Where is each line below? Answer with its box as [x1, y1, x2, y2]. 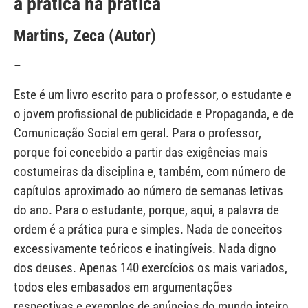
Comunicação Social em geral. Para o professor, [14, 125, 261, 142]
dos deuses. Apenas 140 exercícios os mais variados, [14, 260, 287, 276]
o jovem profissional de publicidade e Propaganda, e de [14, 106, 294, 122]
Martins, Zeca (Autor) [14, 25, 156, 45]
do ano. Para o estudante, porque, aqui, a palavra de [14, 202, 279, 219]
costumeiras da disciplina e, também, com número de [14, 164, 286, 180]
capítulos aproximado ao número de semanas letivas [14, 183, 283, 199]
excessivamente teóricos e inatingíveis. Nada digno [14, 241, 276, 257]
